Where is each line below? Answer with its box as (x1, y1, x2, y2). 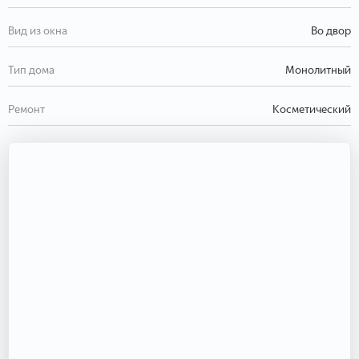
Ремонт (8, 102, 45, 116)
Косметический (272, 102, 351, 116)
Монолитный (285, 63, 351, 77)
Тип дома (8, 63, 54, 77)
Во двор (311, 23, 351, 38)
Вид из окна (8, 23, 67, 38)
